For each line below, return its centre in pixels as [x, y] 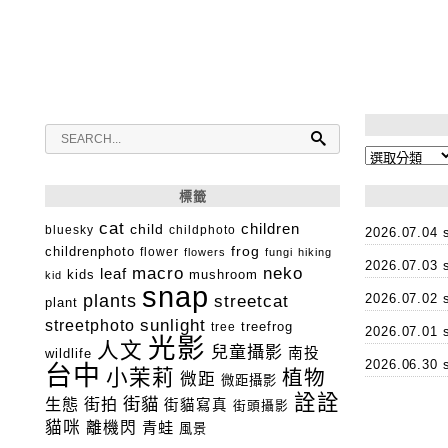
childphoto [202, 230]
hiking [315, 252]
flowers [205, 252]
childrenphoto [90, 252]
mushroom [223, 275]
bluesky [69, 230]
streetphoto [90, 325]
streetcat [251, 302]
